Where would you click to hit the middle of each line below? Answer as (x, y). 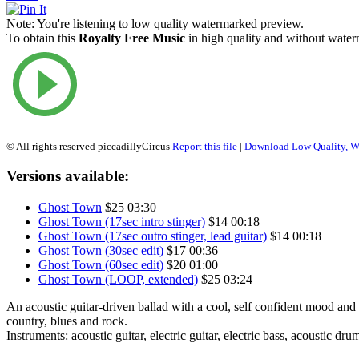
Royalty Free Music (132, 38)
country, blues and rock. (67, 321)
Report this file (205, 146)
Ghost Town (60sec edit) (101, 265)
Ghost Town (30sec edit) (101, 251)
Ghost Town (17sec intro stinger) (122, 222)
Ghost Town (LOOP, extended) (118, 280)
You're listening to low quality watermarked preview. (169, 23)
